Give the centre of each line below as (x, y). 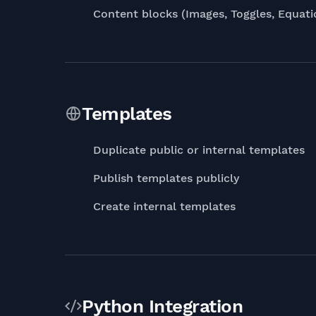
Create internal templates (164, 206)
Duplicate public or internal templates (199, 150)
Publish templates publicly (166, 178)
